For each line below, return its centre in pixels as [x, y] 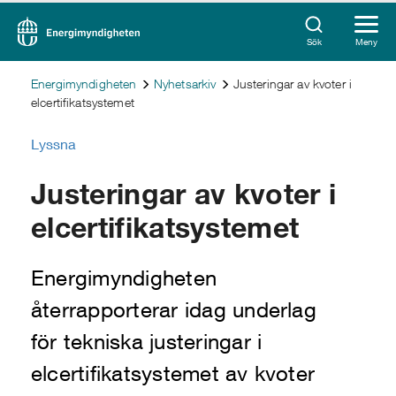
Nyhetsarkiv [185, 84]
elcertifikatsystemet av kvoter [173, 373]
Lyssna [53, 144]
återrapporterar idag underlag [174, 309]
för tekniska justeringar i [147, 341]
